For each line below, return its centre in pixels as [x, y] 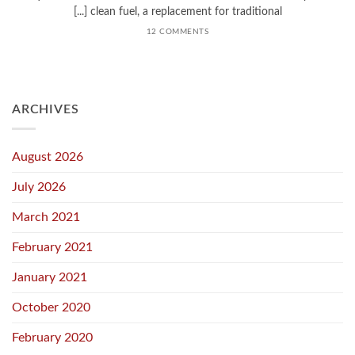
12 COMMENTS [177, 31]
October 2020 [51, 308]
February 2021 [52, 248]
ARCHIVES [46, 109]
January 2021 [50, 278]
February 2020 [52, 338]
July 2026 [39, 187]
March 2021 [46, 218]
